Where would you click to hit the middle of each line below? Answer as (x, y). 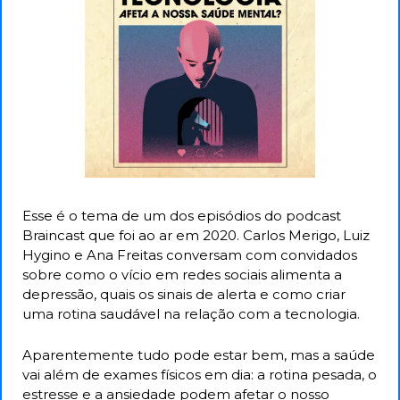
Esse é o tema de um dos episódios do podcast (182, 215)
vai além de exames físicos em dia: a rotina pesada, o (200, 374)
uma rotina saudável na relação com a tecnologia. (193, 313)
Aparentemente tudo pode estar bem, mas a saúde (199, 354)
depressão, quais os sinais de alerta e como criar (184, 294)
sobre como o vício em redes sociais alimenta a (182, 274)
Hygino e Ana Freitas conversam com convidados (190, 254)
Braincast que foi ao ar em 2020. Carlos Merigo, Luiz (196, 235)
